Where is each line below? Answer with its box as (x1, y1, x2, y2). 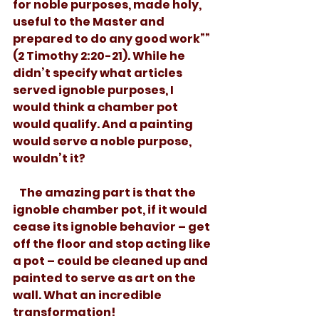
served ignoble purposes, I (13, 82, 176, 99)
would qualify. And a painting (13, 116, 195, 133)
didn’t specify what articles (13, 65, 184, 82)
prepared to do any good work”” (13, 31, 212, 48)
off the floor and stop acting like (13, 236, 213, 253)
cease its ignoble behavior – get (13, 219, 212, 236)
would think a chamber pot (13, 99, 180, 116)
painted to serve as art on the (13, 270, 198, 287)
